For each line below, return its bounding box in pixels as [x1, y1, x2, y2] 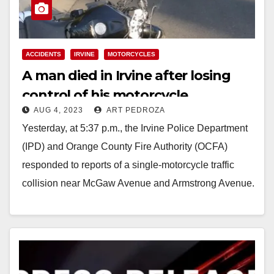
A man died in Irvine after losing [22, 67, 231, 84]
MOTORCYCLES [108, 50, 155, 57]
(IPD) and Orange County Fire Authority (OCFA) [22, 141, 228, 152]
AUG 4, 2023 [34, 105, 83, 114]
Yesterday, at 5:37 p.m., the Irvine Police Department [22, 122, 248, 133]
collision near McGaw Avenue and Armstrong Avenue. [22, 177, 254, 188]
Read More [28, 224, 76, 235]
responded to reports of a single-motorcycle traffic [22, 159, 234, 170]
